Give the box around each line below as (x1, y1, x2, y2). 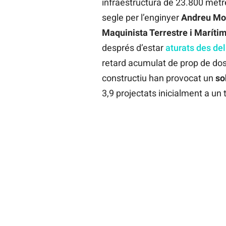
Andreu (181, 12, 211, 23)
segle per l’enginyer (101, 12, 181, 23)
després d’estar (101, 42, 165, 53)
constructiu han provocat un (101, 72, 215, 83)
